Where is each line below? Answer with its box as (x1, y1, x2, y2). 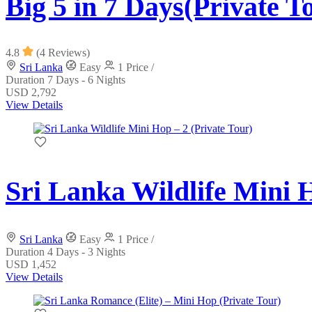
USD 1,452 (6, 258, 56, 270)
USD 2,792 (6, 86, 56, 99)
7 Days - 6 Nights (47, 74, 125, 86)
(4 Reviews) (36, 47, 90, 59)
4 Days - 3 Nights (47, 245, 125, 258)
